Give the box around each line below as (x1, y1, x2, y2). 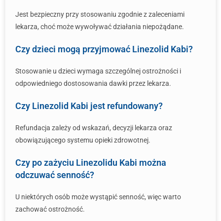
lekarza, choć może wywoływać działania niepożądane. (15, 23, 184, 31)
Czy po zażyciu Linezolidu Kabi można (15, 157, 166, 168)
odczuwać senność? (15, 170, 94, 180)
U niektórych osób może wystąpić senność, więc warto (15, 193, 181, 201)
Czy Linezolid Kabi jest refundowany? (15, 101, 163, 111)
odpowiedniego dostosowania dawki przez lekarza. (15, 79, 171, 87)
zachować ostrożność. (15, 205, 85, 213)
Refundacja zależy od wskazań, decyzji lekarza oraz (15, 124, 172, 132)
